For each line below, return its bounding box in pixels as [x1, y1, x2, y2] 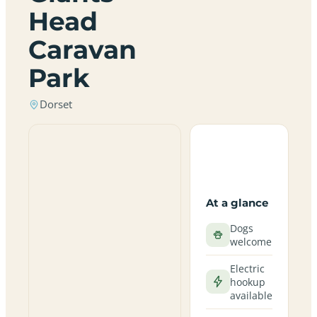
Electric [229, 261, 265, 275]
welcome [229, 234, 272, 248]
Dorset [40, 98, 72, 111]
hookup [229, 275, 265, 289]
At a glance [205, 195, 268, 209]
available [229, 288, 272, 302]
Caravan [28, 34, 137, 65]
